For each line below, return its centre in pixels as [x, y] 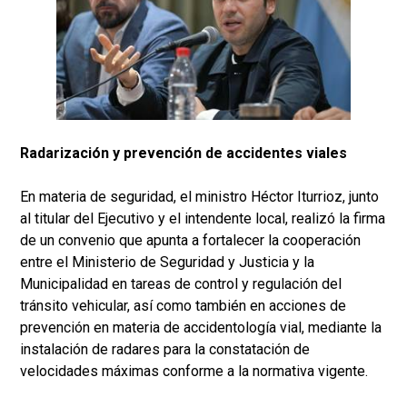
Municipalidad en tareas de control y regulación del [181, 283]
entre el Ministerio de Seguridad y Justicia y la [167, 262]
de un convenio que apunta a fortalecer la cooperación [190, 240]
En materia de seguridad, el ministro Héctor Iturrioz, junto [199, 196]
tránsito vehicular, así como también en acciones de [183, 305]
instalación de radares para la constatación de [165, 349]
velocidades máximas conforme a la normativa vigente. [194, 371]
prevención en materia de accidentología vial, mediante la [201, 327]
